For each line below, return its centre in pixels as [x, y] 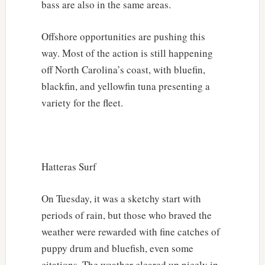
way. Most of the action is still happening [127, 53]
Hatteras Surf [69, 166]
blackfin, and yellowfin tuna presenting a [125, 86]
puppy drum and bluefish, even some [117, 248]
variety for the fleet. [82, 102]
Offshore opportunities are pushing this [123, 36]
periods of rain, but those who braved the [126, 215]
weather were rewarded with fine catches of [130, 231]
